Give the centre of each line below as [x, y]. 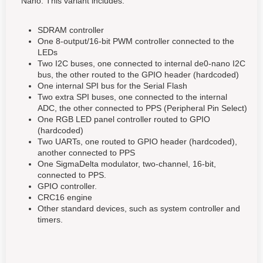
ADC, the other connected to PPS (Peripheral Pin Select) [142, 108]
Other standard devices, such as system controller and [139, 209]
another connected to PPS [86, 153]
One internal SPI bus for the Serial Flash [112, 86]
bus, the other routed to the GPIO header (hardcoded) [138, 75]
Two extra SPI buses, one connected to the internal [132, 97]
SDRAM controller [71, 30]
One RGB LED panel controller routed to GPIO [124, 119]
